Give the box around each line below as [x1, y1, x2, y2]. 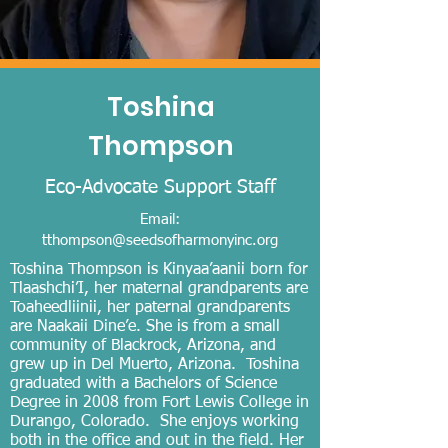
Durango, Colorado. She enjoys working [10, 414, 299, 430]
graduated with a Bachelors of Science [10, 376, 277, 392]
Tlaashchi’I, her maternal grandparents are [10, 281, 308, 297]
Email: [140, 212, 180, 227]
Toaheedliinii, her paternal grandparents [10, 300, 290, 316]
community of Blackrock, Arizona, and [10, 338, 276, 354]
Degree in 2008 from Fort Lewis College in [10, 395, 309, 411]
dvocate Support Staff [92, 178, 276, 197]
